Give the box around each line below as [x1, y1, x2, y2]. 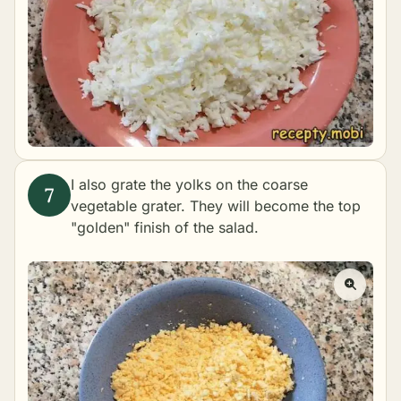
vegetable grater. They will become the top [71, 197, 361, 216]
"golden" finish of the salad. [71, 218, 259, 237]
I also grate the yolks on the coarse [71, 175, 308, 194]
